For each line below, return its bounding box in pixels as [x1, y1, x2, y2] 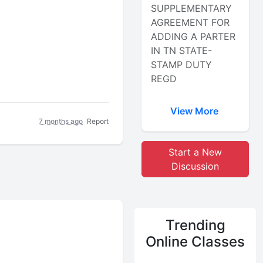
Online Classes [146, 233, 245, 250]
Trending [165, 217, 225, 234]
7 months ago [39, 116, 83, 126]
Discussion [171, 160, 220, 172]
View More [170, 105, 221, 117]
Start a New [168, 146, 222, 158]
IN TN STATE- [151, 45, 213, 56]
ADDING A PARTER [151, 31, 236, 42]
